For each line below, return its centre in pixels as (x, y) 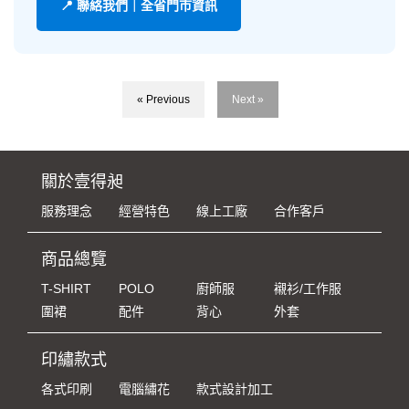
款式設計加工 (235, 388)
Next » (247, 99)
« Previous (163, 99)
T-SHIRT (66, 288)
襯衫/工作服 (308, 288)
